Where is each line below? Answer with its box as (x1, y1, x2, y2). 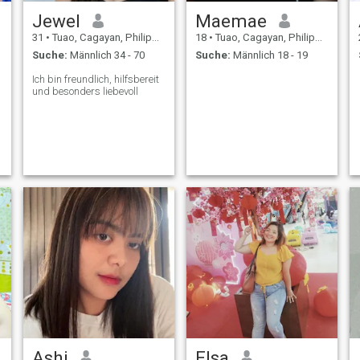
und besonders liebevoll (31, 85, 138, 98)
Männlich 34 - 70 (67, 49, 145, 62)
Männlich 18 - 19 (230, 49, 308, 62)
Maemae (194, 10, 267, 31)
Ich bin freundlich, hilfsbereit (31, 73, 159, 86)
